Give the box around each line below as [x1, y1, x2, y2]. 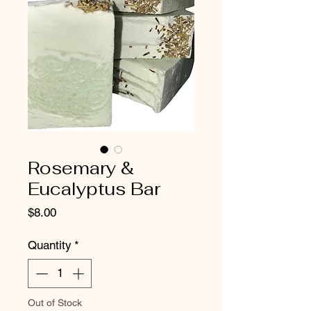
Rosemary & [28, 157, 134, 179]
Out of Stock [28, 296, 82, 308]
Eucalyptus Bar [28, 178, 160, 200]
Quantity [28, 238, 72, 252]
